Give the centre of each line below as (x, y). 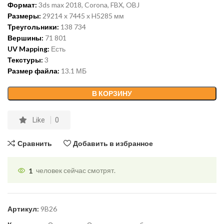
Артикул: (24, 209)
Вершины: (25, 38)
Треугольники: (33, 27)
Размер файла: (33, 71)
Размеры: (24, 16)
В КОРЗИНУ (112, 93)
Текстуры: (25, 60)
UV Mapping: (28, 49)
